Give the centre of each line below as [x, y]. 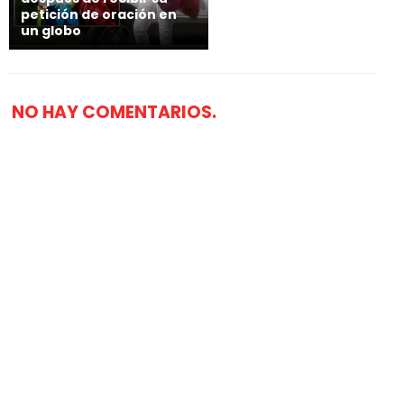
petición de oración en [99, 14]
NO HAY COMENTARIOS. [114, 112]
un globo [51, 31]
